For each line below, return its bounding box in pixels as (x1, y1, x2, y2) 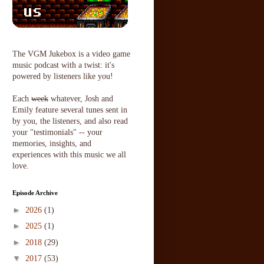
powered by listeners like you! (12, 72, 113, 81)
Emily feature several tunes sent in (12, 105, 127, 115)
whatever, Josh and (48, 94, 113, 104)
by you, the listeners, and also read (12, 117, 128, 126)
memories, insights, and (12, 139, 91, 148)
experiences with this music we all (12, 150, 126, 160)
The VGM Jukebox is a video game (12, 49, 130, 59)
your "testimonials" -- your (12, 128, 103, 137)
